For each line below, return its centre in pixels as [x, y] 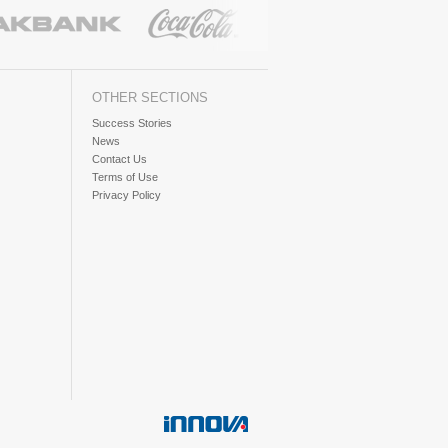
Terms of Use [125, 177]
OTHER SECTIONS [150, 97]
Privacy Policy [126, 195]
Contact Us [119, 159]
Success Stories [132, 123]
